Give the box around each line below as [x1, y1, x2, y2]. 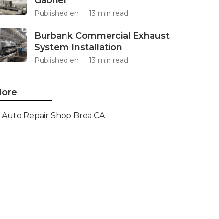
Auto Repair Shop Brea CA [2, 111, 105, 120]
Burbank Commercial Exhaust [34, 30, 170, 41]
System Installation [34, 42, 122, 53]
